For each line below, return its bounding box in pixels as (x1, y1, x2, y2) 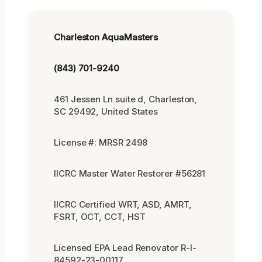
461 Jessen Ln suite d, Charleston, (54, 93, 198, 105)
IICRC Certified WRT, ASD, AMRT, (54, 198, 192, 210)
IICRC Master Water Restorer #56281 (54, 167, 206, 179)
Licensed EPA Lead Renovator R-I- (54, 242, 196, 253)
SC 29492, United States (54, 105, 158, 117)
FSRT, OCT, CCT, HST (54, 211, 146, 222)
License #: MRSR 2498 (54, 136, 148, 148)
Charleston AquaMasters (54, 31, 158, 43)
